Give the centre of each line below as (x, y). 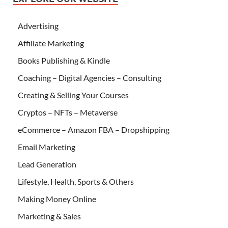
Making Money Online (57, 199)
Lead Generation (47, 164)
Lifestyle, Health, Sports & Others (76, 182)
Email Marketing (47, 147)
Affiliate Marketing (51, 43)
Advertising (38, 26)
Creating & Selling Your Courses (73, 95)
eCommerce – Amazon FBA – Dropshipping (94, 130)
